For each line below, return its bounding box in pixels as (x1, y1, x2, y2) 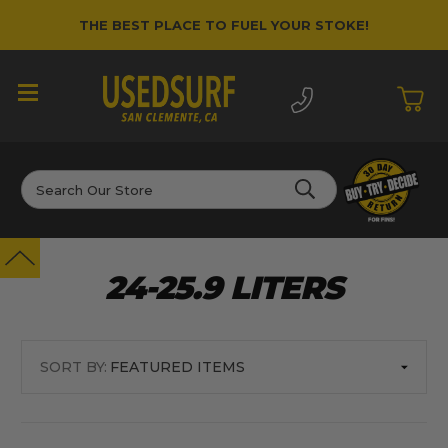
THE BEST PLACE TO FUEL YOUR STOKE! (79, 16, 369, 33)
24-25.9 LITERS (104, 268, 344, 307)
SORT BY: (39, 358, 107, 376)
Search (21, 171, 69, 190)
